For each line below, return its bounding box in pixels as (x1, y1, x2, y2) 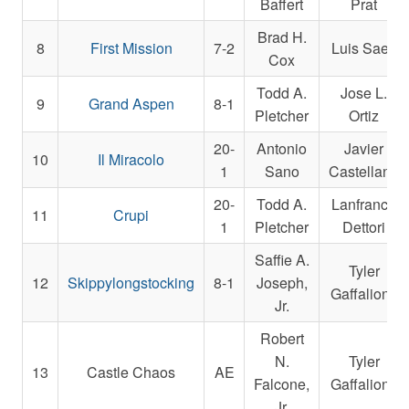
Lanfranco (331, 193, 397, 215)
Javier (344, 137, 384, 159)
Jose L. (341, 81, 388, 103)
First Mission (89, 37, 173, 58)
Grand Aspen (88, 92, 174, 114)
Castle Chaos (87, 361, 176, 383)
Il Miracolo (98, 148, 165, 170)
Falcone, (254, 372, 310, 394)
